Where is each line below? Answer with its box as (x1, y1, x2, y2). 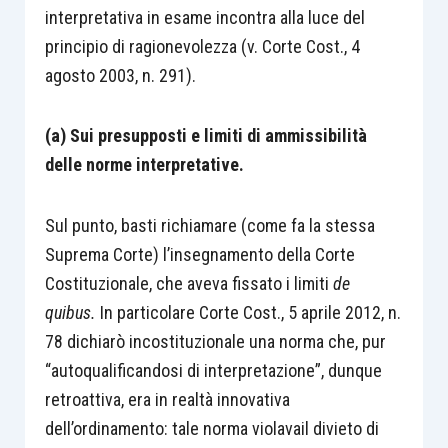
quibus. (44, 301, 96, 323)
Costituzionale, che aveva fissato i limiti (44, 272, 333, 294)
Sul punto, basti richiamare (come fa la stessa (44, 214, 375, 236)
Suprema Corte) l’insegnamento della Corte (44, 243, 355, 265)
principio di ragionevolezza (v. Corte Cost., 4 (44, 35, 360, 57)
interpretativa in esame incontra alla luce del (44, 6, 365, 28)
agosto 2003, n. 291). (44, 64, 196, 86)
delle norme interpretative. (44, 154, 244, 175)
